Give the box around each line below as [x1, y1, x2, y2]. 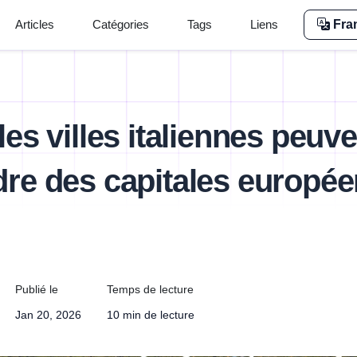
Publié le [14, 283, 58, 296]
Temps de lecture [106, 283, 194, 296]
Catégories [92, 18, 150, 32]
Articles [15, 18, 55, 32]
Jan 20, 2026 [14, 308, 81, 322]
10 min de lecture [106, 308, 194, 322]
